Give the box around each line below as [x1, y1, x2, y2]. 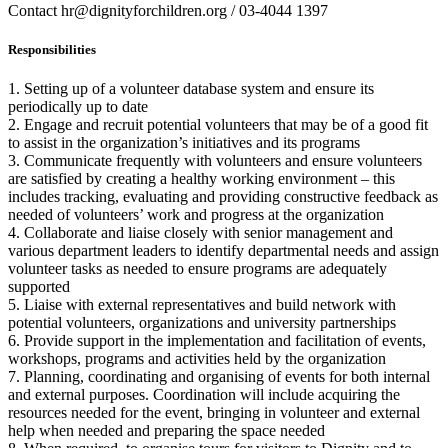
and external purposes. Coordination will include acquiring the [8, 385, 400, 403]
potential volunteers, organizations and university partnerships [8, 313, 396, 331]
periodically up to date [8, 97, 148, 115]
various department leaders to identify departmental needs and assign [8, 241, 439, 259]
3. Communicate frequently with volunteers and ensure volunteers [8, 151, 422, 169]
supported [8, 277, 70, 295]
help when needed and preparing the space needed [8, 421, 325, 439]
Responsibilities [8, 41, 96, 57]
